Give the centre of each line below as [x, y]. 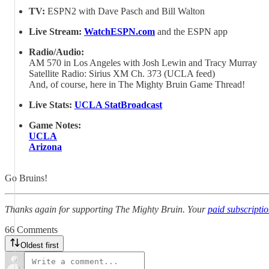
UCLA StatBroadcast [118, 104]
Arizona [45, 147]
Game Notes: [55, 125]
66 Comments [31, 230]
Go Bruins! [26, 178]
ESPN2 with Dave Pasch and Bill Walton [126, 11]
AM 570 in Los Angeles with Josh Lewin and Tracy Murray [143, 62]
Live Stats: [52, 104]
